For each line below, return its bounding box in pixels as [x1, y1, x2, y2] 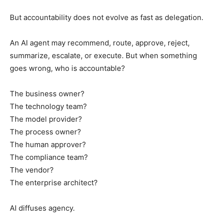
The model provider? [10, 114, 82, 124]
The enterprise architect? [10, 177, 98, 187]
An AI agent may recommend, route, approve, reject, [10, 38, 190, 47]
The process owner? [10, 127, 81, 136]
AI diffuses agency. [10, 203, 75, 213]
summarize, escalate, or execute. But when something [10, 50, 197, 60]
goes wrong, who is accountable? [10, 63, 125, 73]
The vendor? [10, 165, 54, 175]
